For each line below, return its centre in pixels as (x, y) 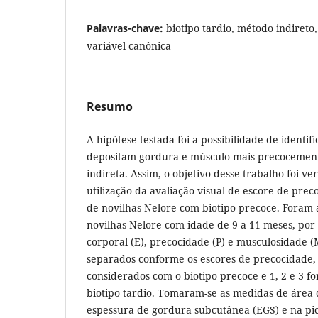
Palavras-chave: (126, 28)
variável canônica (129, 46)
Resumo (110, 107)
